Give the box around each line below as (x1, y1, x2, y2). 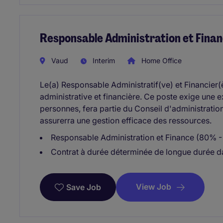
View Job (136, 182, 171, 192)
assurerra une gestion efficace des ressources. (40, 115, 212, 126)
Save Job (66, 182, 101, 192)
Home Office (139, 56, 182, 65)
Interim (91, 56, 115, 65)
